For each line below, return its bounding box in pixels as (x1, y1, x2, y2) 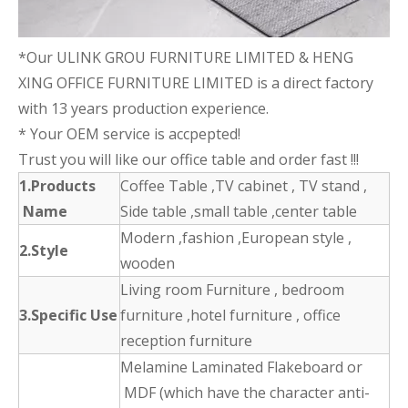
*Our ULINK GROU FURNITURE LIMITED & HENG (18, 47, 353, 68)
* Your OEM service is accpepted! (18, 124, 240, 145)
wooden (120, 253, 175, 274)
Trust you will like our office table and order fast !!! (18, 149, 359, 170)
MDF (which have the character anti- (120, 382, 370, 403)
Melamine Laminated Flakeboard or (120, 357, 362, 378)
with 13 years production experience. (18, 98, 269, 119)
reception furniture (120, 331, 252, 352)
